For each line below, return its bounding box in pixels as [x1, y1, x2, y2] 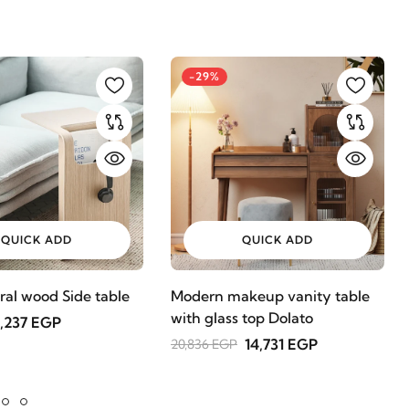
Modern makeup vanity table [171, 287, 370, 305]
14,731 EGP [245, 335, 318, 353]
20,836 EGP [171, 336, 237, 352]
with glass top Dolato [171, 309, 313, 327]
